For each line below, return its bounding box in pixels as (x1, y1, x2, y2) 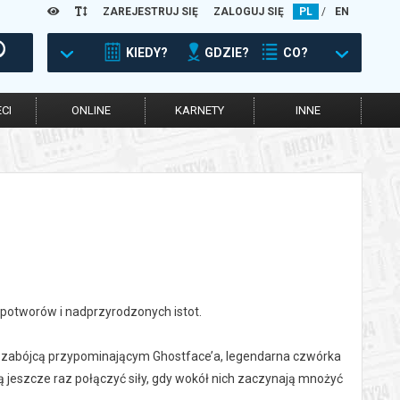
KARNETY (175, 104, 224, 117)
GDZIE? (204, 46, 249, 60)
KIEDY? (126, 46, 168, 60)
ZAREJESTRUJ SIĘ (103, 5, 198, 18)
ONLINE (71, 104, 111, 117)
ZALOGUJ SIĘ (213, 5, 284, 18)
